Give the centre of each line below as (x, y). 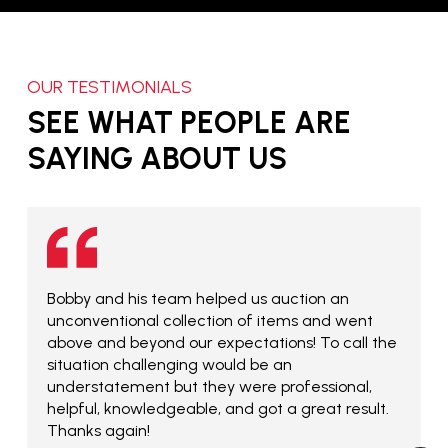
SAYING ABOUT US (156, 158)
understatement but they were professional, (209, 387)
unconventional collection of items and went (209, 321)
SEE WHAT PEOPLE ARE (188, 122)
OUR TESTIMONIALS (109, 87)
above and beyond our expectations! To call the (221, 343)
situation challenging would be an (169, 365)
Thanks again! (98, 431)
